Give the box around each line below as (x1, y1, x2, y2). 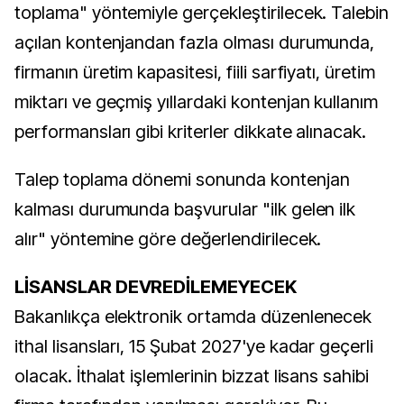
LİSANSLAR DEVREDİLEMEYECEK (14, 276, 297, 298)
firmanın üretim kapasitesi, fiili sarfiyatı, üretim (14, 61, 375, 83)
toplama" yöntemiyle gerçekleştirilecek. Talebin (14, 2, 390, 23)
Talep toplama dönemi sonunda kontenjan (14, 169, 350, 190)
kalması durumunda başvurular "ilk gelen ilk (14, 198, 356, 220)
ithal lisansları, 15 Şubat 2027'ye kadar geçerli (14, 335, 374, 357)
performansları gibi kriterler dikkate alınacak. (14, 121, 367, 142)
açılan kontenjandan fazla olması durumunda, (14, 32, 375, 53)
